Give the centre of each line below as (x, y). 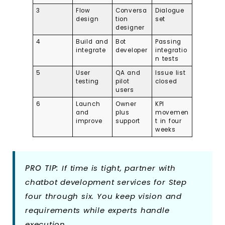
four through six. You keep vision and (103, 196)
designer (130, 28)
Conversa (131, 11)
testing (87, 82)
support (128, 121)
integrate (91, 50)
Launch (88, 104)
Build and (92, 42)
